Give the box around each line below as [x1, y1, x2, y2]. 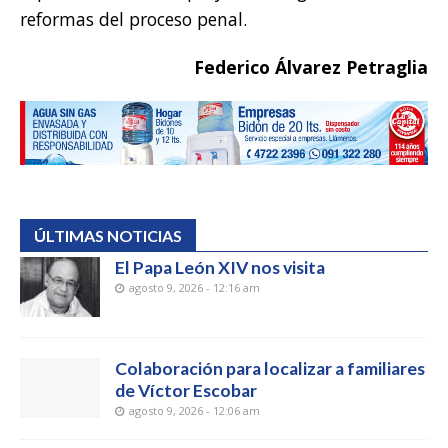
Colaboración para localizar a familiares [115, 357, 425, 379]
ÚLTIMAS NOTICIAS [34, 225, 182, 245]
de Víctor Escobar [115, 379, 257, 401]
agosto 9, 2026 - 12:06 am [129, 402, 260, 418]
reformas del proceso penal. [20, 7, 247, 32]
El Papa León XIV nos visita [115, 256, 325, 278]
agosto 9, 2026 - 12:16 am [129, 279, 260, 295]
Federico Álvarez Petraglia [194, 55, 428, 80]
